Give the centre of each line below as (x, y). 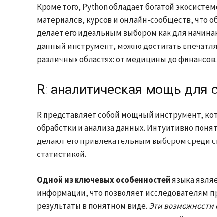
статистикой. (62, 154)
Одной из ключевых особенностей (104, 179)
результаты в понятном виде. (93, 206)
